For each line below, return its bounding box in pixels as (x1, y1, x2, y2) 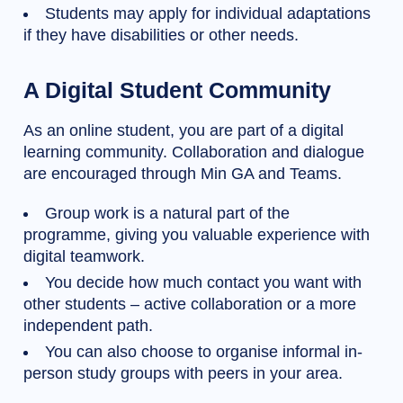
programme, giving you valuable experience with (23, 226, 370, 245)
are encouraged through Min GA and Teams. (23, 165, 342, 184)
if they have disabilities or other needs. (23, 26, 299, 45)
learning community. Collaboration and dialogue (23, 143, 364, 162)
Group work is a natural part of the (45, 204, 290, 223)
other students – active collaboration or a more (23, 295, 356, 314)
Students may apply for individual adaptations (45, 4, 371, 23)
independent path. (23, 317, 153, 336)
